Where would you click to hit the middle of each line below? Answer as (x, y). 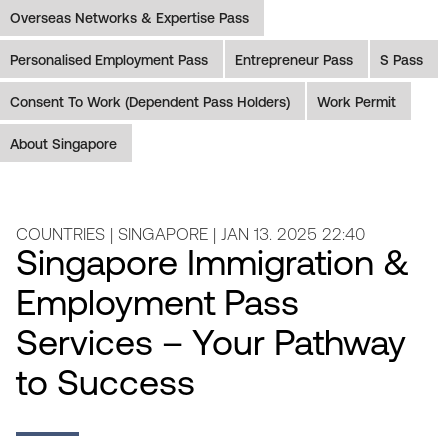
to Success (105, 385)
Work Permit (356, 103)
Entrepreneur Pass (294, 61)
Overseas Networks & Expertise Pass (129, 19)
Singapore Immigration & (212, 265)
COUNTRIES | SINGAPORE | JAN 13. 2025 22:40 (190, 235)
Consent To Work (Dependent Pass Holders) (150, 103)
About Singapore (63, 145)
